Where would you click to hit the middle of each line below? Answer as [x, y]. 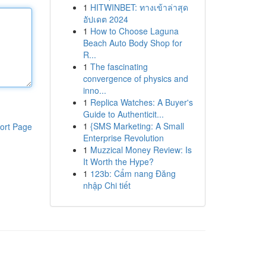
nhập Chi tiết [107, 185]
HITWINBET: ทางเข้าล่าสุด [139, 7]
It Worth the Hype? [118, 161]
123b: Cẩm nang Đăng [133, 173]
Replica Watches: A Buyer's [141, 102]
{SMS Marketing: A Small [137, 126]
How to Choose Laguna [134, 31]
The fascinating [119, 66]
